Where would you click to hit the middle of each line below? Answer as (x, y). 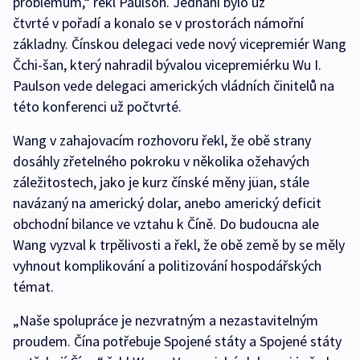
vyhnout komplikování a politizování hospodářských (167, 266)
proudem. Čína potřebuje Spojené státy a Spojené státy (177, 342)
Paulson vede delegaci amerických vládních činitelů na (174, 86)
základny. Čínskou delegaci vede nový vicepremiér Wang (180, 44)
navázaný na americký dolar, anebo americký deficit (167, 203)
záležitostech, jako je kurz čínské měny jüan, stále (161, 182)
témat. (33, 287)
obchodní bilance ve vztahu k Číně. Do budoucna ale (166, 224)
